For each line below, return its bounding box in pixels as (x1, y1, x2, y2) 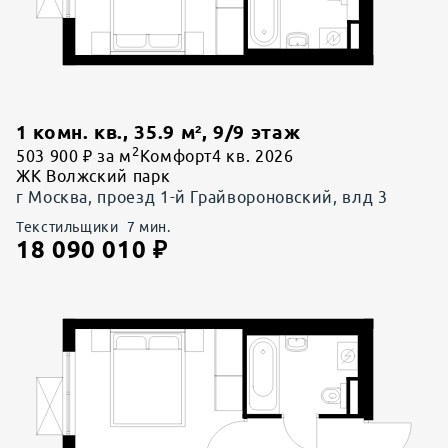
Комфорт (139, 147, 213, 166)
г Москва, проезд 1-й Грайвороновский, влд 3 (16, 188, 388, 207)
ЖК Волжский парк (16, 167, 171, 186)
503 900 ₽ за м (16, 147, 132, 166)
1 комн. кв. (16, 122, 124, 143)
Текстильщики (16, 219, 119, 236)
